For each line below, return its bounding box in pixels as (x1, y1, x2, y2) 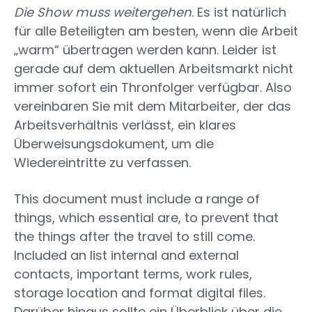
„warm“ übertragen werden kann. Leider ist (14, 41, 276, 59)
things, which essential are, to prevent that (14, 209, 279, 227)
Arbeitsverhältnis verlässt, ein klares (14, 116, 236, 134)
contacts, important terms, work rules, (14, 265, 252, 283)
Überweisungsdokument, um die (14, 135, 214, 153)
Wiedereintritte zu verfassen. (14, 154, 191, 172)
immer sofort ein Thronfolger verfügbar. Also (14, 79, 292, 97)
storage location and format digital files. (14, 284, 265, 302)
